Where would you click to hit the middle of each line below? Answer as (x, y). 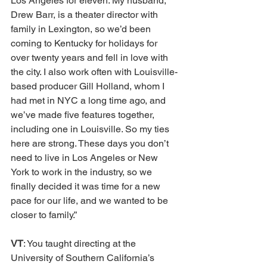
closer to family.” (44, 215)
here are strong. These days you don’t (91, 143)
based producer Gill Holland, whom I (89, 86)
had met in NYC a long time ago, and (89, 100)
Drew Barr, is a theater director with (86, 14)
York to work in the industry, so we (83, 172)
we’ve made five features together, (84, 114)
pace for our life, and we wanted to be (91, 200)
